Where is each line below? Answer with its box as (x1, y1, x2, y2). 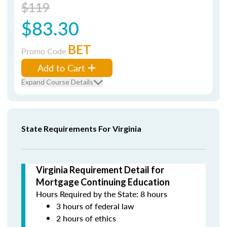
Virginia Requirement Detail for (36, 164, 164, 175)
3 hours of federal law (56, 200, 134, 212)
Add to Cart (37, 61, 85, 74)
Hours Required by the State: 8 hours (36, 188, 167, 200)
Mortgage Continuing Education (36, 176, 170, 187)
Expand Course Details (21, 78, 93, 86)
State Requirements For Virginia (21, 124, 141, 133)
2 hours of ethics (56, 212, 116, 224)
